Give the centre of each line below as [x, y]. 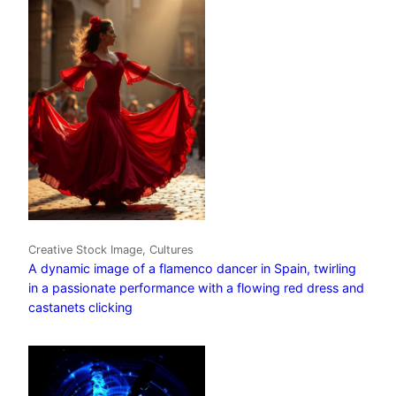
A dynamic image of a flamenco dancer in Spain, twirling [192, 269]
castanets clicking [80, 308]
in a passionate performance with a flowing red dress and [196, 288]
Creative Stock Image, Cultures [111, 250]
